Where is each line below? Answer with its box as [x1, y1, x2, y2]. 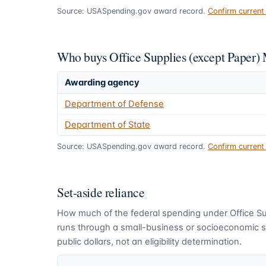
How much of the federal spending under [57, 208, 230, 219]
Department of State [65, 119, 150, 131]
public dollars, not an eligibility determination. [57, 236, 242, 248]
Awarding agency [65, 77, 140, 88]
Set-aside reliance [57, 183, 145, 201]
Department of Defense [65, 99, 164, 110]
